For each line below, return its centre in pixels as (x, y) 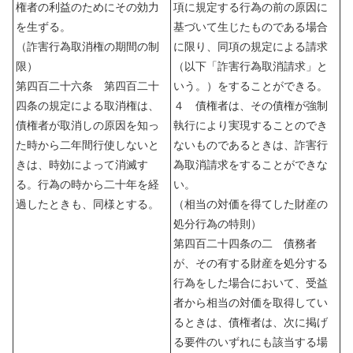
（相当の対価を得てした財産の (251, 204)
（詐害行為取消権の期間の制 (87, 46)
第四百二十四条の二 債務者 (245, 243)
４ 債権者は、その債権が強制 (251, 105)
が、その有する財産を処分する (251, 263)
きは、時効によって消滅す (82, 164)
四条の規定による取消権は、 (87, 105)
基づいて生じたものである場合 (251, 26)
